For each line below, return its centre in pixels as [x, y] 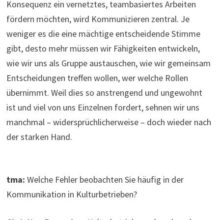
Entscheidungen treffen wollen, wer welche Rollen [97, 78]
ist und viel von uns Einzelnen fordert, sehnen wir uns [103, 108]
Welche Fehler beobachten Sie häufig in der [106, 180]
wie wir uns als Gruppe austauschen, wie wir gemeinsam [109, 63]
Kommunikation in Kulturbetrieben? [72, 194]
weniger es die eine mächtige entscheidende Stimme [104, 34]
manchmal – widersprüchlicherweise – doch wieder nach [109, 122]
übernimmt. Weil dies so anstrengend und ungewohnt [105, 93]
